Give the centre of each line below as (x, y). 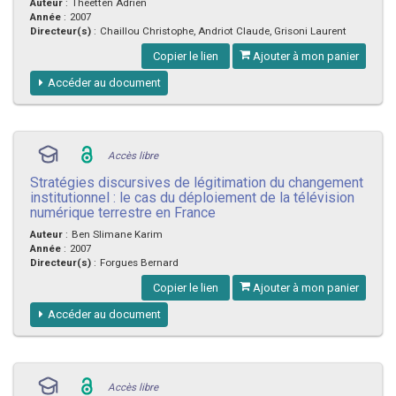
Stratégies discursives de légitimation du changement (197, 182)
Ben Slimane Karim (117, 234)
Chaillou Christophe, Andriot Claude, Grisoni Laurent (223, 30)
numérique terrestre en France (123, 212)
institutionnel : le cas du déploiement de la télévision (192, 197)
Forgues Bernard (139, 262)
